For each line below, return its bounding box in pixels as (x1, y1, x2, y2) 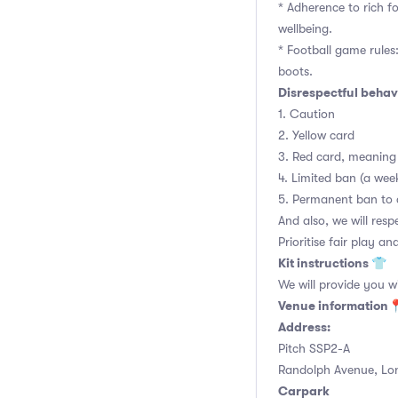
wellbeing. (278, 21, 332, 36)
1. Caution (278, 107, 335, 121)
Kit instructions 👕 (278, 254, 386, 272)
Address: (278, 318, 330, 336)
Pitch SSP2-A (278, 341, 350, 355)
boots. (278, 64, 313, 78)
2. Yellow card (278, 128, 354, 142)
